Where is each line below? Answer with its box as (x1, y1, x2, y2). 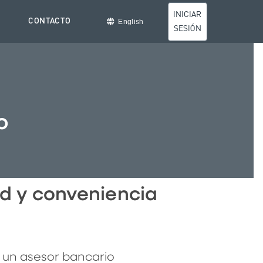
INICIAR (173, 8, 202, 21)
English (118, 17, 144, 26)
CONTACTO (28, 15, 71, 28)
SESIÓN (173, 22, 201, 35)
